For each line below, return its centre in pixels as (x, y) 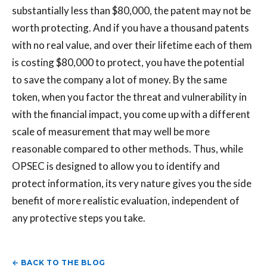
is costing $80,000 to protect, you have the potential (128, 63)
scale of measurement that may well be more (111, 132)
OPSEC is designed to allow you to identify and (116, 166)
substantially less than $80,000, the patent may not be (131, 11)
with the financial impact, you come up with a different (131, 114)
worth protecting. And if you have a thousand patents (131, 28)
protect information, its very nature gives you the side (132, 184)
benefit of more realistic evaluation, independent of (126, 201)
